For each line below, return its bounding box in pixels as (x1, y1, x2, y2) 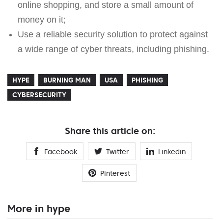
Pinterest (100, 168, 130, 178)
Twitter (106, 147, 129, 156)
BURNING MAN (43, 75, 91, 84)
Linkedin (158, 147, 186, 156)
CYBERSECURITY (12, 90, 66, 99)
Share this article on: (65, 125, 155, 137)
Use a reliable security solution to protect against (17, 29, 208, 39)
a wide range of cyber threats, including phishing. (17, 44, 209, 54)
